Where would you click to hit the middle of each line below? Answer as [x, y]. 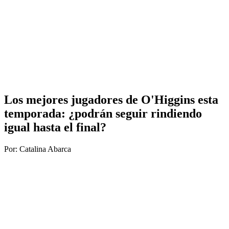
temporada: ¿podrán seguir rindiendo [103, 113]
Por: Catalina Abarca [38, 149]
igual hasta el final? [55, 127]
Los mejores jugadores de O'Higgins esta [111, 99]
